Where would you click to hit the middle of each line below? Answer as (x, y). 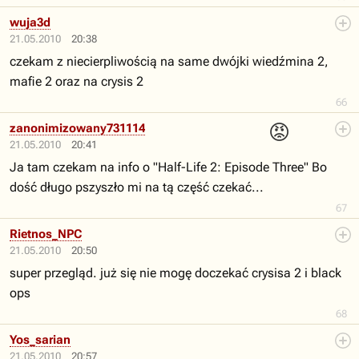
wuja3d (30, 22)
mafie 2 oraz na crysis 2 (77, 81)
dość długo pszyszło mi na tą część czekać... (137, 187)
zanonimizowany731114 (77, 128)
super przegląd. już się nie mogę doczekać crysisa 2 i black (175, 273)
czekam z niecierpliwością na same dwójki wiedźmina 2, (169, 61)
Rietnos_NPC (46, 234)
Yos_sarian (40, 340)
